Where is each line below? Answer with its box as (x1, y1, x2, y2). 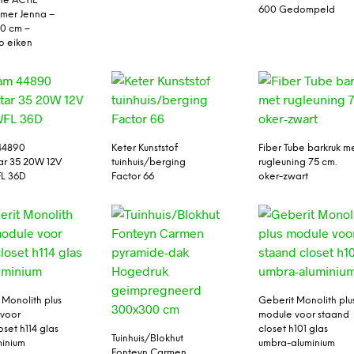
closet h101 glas (258, 324, 329, 335)
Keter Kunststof (111, 143, 178, 154)
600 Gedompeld (258, 4, 336, 15)
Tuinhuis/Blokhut (111, 333, 183, 345)
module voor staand (258, 310, 350, 321)
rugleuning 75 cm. (258, 157, 337, 168)
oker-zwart (258, 171, 309, 183)
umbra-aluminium (258, 338, 336, 349)
